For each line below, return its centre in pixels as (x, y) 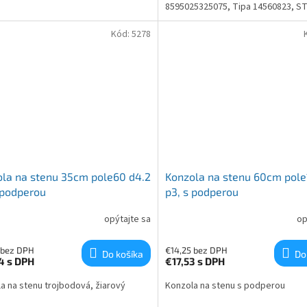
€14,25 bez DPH (196, 250)
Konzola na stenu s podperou (225, 285)
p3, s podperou (201, 191)
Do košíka (122, 254)
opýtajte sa (127, 220)
